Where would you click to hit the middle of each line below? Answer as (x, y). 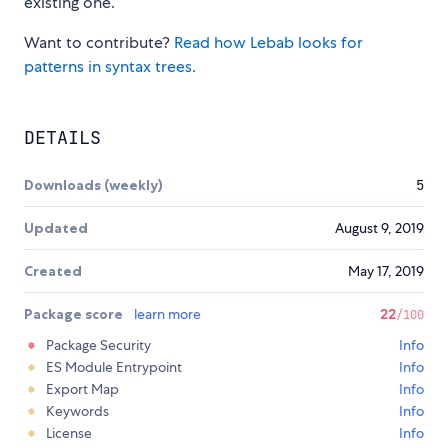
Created (53, 270)
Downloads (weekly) (93, 184)
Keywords (77, 410)
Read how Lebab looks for (268, 42)
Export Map (82, 388)
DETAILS (62, 137)
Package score (75, 313)
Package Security (98, 344)
